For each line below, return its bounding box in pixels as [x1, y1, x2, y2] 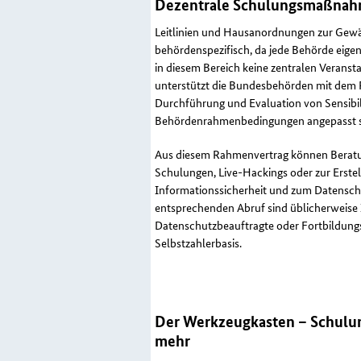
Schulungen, [155, 164, 216, 180]
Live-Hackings [216, 164, 288, 180]
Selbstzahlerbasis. [155, 234, 242, 251]
